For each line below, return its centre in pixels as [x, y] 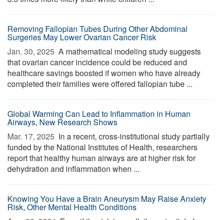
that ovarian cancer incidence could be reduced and [97, 62]
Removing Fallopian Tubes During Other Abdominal [97, 29]
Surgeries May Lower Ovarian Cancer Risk [82, 37]
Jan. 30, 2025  [32, 51]
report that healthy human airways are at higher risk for [101, 158]
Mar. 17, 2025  [32, 136]
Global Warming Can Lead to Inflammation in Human [99, 114]
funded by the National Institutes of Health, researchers [102, 147]
